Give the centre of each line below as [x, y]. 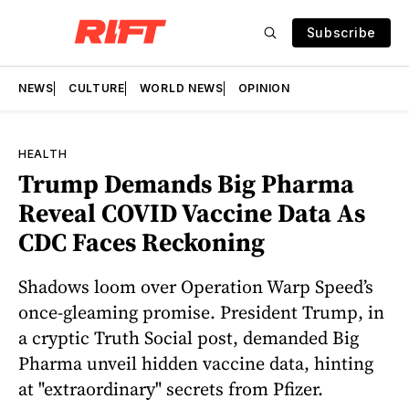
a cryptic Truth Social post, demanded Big [189, 337]
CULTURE [96, 88]
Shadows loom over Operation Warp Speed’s [196, 286]
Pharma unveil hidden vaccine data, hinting [196, 363]
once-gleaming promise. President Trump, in [201, 312]
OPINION [264, 88]
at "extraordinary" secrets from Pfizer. [171, 388]
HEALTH [43, 154]
